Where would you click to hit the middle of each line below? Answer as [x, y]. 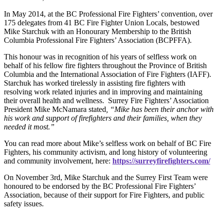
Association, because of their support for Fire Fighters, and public [104, 195]
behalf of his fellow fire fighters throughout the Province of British [105, 66]
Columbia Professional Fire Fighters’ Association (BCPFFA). [98, 40]
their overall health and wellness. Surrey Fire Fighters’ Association [106, 101]
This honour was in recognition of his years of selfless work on [100, 57]
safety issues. [24, 204]
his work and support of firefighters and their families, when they [103, 118]
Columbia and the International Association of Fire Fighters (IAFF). [108, 74]
